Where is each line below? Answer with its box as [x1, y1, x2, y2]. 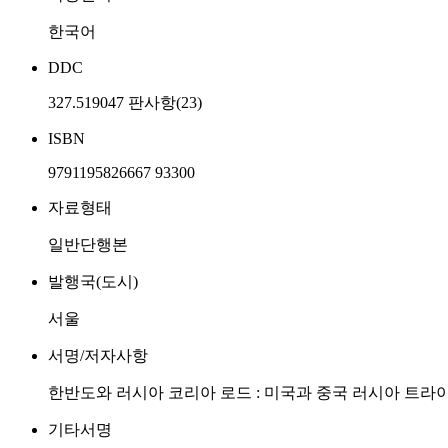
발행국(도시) [48, 273, 138, 290]
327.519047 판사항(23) [48, 94, 202, 111]
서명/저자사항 [48, 347, 148, 364]
